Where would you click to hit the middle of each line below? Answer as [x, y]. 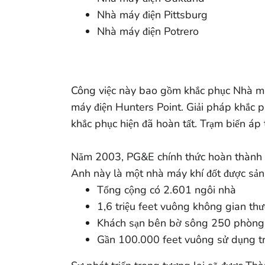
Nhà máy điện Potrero [148, 31]
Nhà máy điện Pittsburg [152, 15]
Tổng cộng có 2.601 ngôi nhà [167, 190]
